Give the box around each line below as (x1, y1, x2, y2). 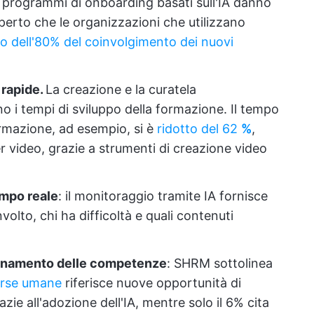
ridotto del (157, 121, 222, 136)
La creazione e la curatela (46, 82, 196, 97)
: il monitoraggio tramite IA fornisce (58, 189, 268, 203)
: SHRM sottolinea (167, 256, 273, 271)
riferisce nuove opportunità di (62, 275, 241, 290)
